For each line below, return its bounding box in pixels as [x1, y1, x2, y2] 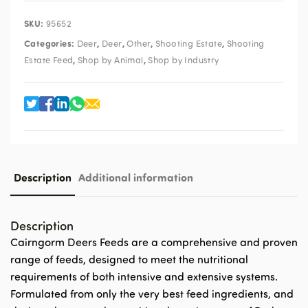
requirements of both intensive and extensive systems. [10, 269, 278, 283]
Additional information [78, 170, 193, 184]
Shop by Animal [78, 54, 144, 65]
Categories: [24, 37, 77, 49]
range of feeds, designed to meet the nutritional [10, 252, 248, 266]
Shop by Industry [148, 54, 219, 65]
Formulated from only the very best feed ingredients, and [10, 287, 294, 300]
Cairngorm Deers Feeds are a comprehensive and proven [10, 235, 298, 249]
